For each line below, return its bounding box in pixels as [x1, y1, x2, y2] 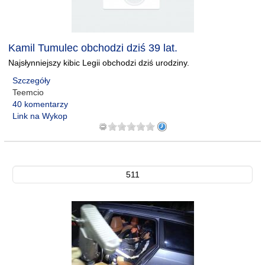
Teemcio [12, 88, 44, 97]
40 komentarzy [12, 99, 68, 109]
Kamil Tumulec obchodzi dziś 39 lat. [8, 42, 177, 54]
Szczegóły [12, 76, 50, 85]
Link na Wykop [12, 111, 67, 121]
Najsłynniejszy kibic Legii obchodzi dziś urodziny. [8, 58, 189, 67]
